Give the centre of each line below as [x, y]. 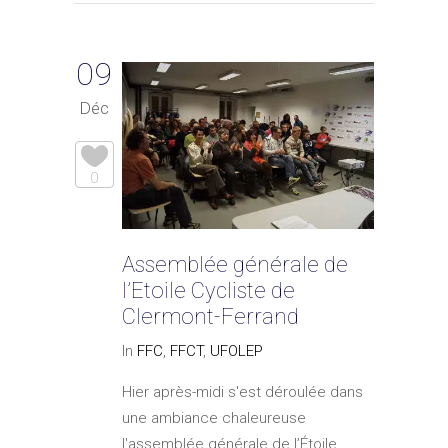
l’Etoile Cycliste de [208, 291]
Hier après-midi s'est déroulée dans [242, 392]
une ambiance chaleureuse [214, 418]
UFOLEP [236, 351]
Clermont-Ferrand [210, 317]
